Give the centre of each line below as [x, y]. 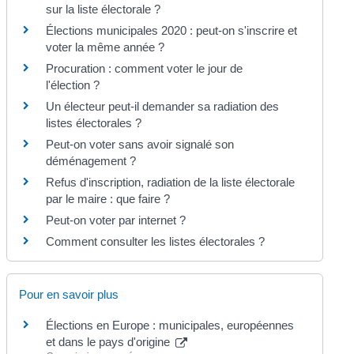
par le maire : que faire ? [108, 199]
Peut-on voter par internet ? [116, 220]
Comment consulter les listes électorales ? [156, 241]
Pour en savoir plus [69, 295]
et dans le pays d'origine [110, 342]
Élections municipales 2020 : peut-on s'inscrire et [172, 30]
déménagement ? [91, 161]
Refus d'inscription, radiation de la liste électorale [171, 182]
